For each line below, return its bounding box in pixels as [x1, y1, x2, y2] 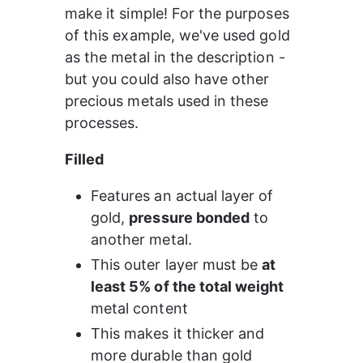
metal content [91, 300, 188, 317]
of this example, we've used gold [65, 27, 294, 44]
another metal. [91, 231, 192, 248]
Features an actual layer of [91, 187, 278, 204]
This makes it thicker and [91, 325, 269, 342]
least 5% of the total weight [91, 278, 284, 295]
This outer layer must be [91, 256, 263, 273]
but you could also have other [65, 70, 274, 88]
